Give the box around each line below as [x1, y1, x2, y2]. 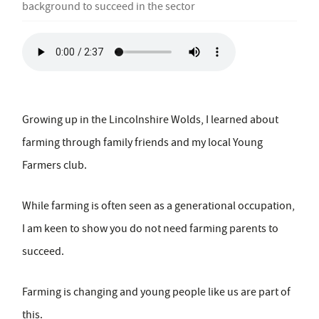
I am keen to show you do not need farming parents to [22, 221, 278, 236]
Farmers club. [22, 158, 87, 173]
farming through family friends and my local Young [22, 135, 263, 150]
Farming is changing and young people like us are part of [22, 285, 291, 300]
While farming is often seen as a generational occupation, [22, 199, 295, 214]
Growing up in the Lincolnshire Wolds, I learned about [22, 113, 278, 127]
